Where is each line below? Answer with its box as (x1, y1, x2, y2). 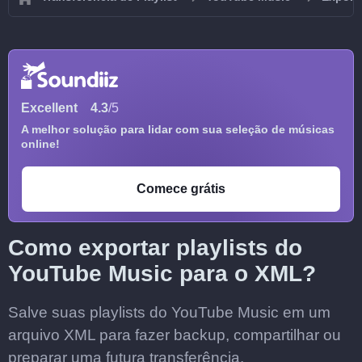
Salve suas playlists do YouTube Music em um (8, 304, 330, 321)
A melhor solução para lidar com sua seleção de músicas (21, 123, 335, 136)
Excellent (21, 101, 78, 115)
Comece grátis (137, 182, 225, 196)
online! (21, 137, 60, 150)
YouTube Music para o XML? (8, 261, 316, 286)
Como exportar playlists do (8, 235, 302, 260)
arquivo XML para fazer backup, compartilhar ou (8, 326, 341, 343)
